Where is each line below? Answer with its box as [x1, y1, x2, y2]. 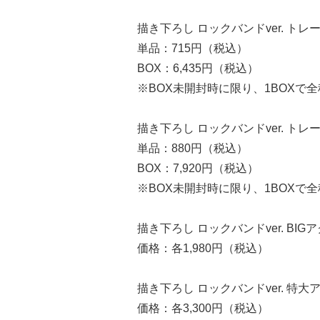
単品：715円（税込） [137, 42, 248, 54]
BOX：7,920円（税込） [137, 162, 259, 174]
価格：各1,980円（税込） [137, 242, 269, 254]
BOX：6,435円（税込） [137, 62, 259, 74]
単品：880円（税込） [137, 142, 248, 154]
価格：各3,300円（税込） [137, 302, 269, 314]
